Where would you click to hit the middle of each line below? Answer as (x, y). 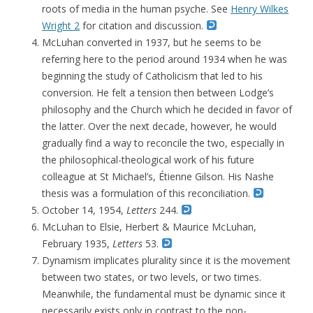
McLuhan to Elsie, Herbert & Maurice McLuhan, (149, 227)
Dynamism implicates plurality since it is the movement (166, 260)
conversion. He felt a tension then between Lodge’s (158, 93)
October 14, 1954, (84, 210)
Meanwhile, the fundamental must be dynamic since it (164, 294)
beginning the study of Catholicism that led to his (152, 76)
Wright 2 (61, 26)
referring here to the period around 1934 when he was (165, 59)
